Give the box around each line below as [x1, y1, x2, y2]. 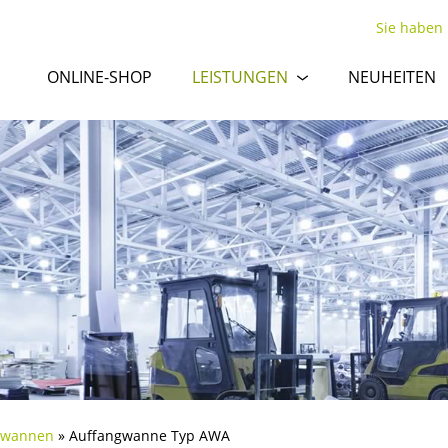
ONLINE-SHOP [47, 66, 152, 88]
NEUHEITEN [348, 66, 436, 88]
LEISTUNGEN [192, 66, 288, 88]
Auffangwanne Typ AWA [69, 426, 230, 445]
